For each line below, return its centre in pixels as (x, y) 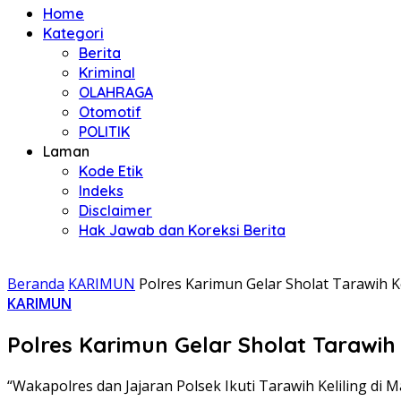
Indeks (101, 191)
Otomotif (110, 112)
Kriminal (107, 73)
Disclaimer (115, 210)
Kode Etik (111, 171)
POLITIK (104, 132)
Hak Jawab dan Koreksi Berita (182, 230)
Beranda (36, 284)
